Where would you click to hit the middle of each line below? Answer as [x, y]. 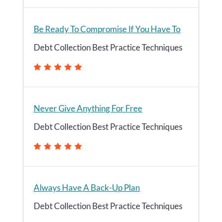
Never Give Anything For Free [88, 108]
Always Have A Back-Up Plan [87, 188]
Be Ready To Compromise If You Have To [107, 29]
